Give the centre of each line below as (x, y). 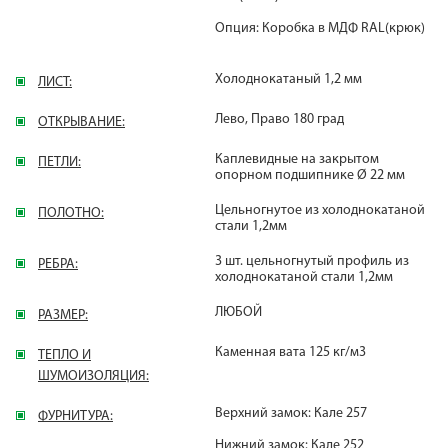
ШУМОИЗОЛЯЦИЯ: (93, 376)
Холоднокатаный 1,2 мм (289, 79)
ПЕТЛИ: (59, 162)
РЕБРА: (58, 264)
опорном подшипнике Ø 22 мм (310, 175)
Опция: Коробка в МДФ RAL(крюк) (320, 28)
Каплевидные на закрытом (297, 159)
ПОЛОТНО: (71, 213)
